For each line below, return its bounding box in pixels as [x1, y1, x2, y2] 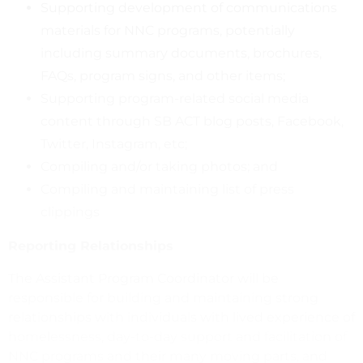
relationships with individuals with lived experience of [8, 309, 355, 325]
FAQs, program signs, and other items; [41, 67, 285, 83]
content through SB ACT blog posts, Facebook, [41, 113, 344, 129]
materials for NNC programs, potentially [41, 22, 295, 38]
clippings [41, 203, 100, 220]
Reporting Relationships [8, 237, 173, 254]
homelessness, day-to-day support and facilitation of [8, 328, 347, 344]
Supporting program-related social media [41, 90, 309, 106]
